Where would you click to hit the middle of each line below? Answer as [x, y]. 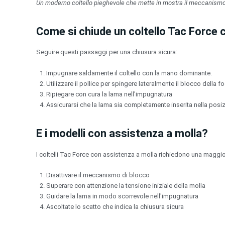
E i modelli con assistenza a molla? [122, 133]
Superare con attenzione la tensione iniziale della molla [126, 186]
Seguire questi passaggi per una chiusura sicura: [107, 52]
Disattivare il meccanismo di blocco [98, 175]
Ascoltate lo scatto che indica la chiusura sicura [115, 207]
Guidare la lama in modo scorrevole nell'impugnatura [122, 196]
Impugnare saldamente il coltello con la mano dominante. [129, 73]
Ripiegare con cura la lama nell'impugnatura [109, 94]
